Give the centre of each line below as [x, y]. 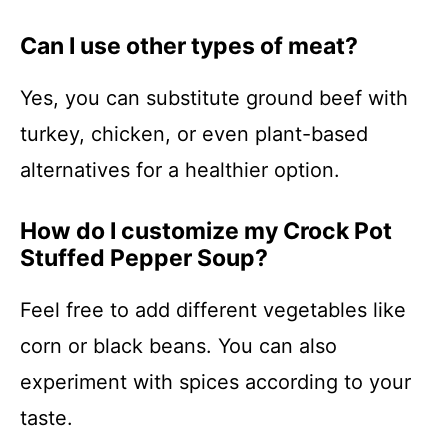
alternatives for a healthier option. [180, 170]
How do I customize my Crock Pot [206, 231]
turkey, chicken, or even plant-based [194, 134]
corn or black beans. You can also [178, 346]
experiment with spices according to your [215, 382]
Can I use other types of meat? [189, 46]
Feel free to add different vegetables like [213, 310]
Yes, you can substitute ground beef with [214, 98]
